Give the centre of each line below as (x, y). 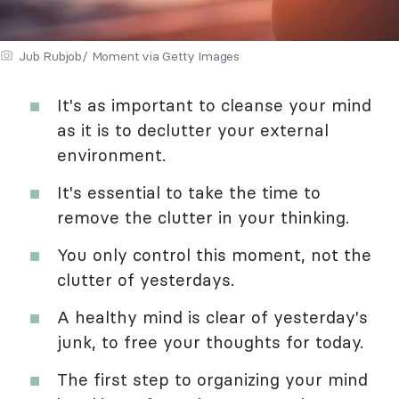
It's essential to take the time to (189, 192)
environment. (111, 155)
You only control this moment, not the (214, 254)
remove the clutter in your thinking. (203, 217)
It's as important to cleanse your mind (214, 105)
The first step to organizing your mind (212, 379)
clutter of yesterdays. (146, 279)
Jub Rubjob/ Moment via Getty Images (129, 56)
